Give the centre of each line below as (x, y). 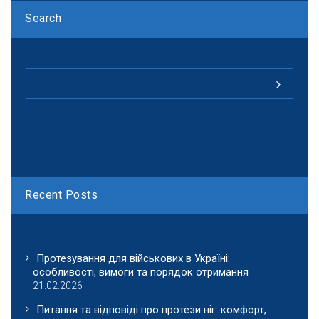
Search (43, 19)
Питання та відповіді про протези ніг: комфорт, (151, 310)
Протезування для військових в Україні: (133, 259)
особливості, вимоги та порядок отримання (141, 272)
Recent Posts (61, 195)
